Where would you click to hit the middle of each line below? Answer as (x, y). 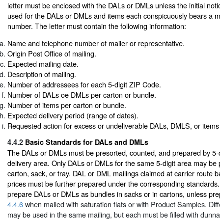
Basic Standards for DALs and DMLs (87, 142)
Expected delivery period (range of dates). (73, 115)
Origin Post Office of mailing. (52, 54)
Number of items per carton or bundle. (67, 105)
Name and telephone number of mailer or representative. (96, 43)
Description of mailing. (42, 74)
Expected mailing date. (43, 64)
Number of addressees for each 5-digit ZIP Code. (84, 84)
